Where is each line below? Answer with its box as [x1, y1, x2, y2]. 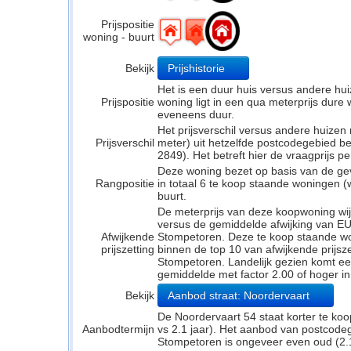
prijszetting [101, 243, 154, 255]
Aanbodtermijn [82, 323, 154, 335]
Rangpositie [96, 177, 154, 190]
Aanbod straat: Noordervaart [168, 289, 313, 302]
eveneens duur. [157, 108, 234, 121]
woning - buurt [83, 31, 154, 43]
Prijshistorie [168, 62, 228, 74]
